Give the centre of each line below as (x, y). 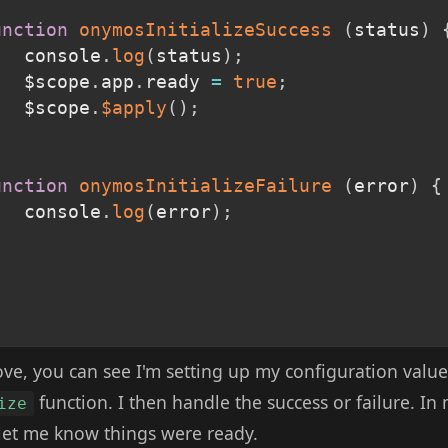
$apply (133, 107)
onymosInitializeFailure (205, 185)
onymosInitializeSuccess (205, 29)
